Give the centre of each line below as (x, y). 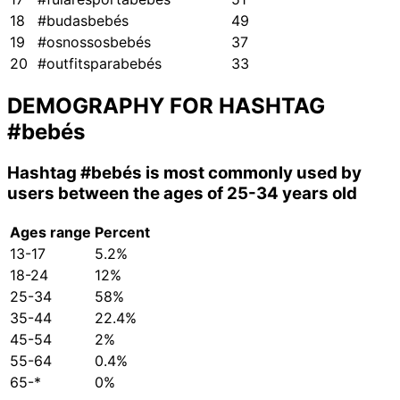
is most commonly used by (252, 173)
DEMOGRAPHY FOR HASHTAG (166, 106)
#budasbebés (83, 21)
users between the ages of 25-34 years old (182, 194)
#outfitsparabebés (100, 64)
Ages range (50, 232)
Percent (122, 232)
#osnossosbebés (94, 42)
